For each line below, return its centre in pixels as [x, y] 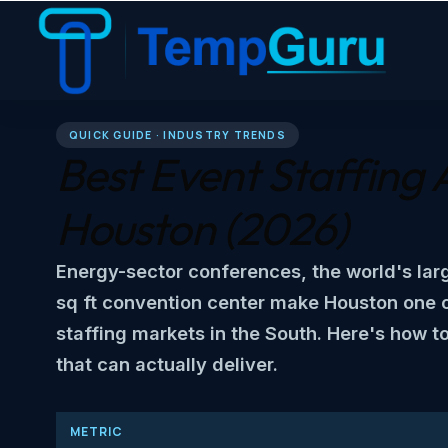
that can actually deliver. [167, 363]
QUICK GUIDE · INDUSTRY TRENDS [177, 134]
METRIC [96, 431]
